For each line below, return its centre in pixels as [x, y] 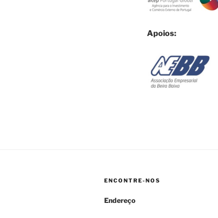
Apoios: [162, 33]
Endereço [120, 200]
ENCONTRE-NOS [132, 181]
